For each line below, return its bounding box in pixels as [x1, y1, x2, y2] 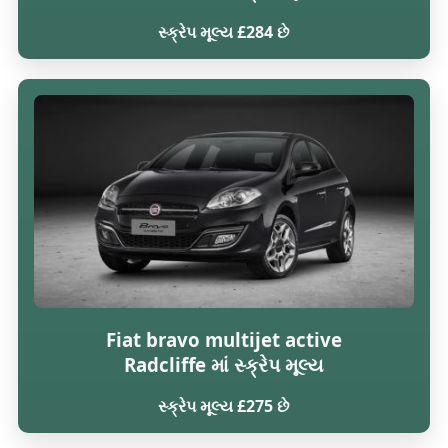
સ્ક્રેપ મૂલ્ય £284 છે [158, 20, 290, 43]
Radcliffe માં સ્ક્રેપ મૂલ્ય [123, 351, 324, 377]
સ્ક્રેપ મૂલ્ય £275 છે [158, 395, 290, 418]
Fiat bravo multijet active [105, 326, 342, 352]
